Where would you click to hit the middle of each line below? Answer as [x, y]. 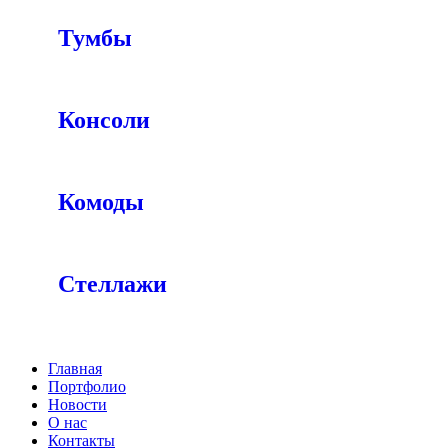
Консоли [104, 120]
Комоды [101, 202]
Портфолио [87, 386]
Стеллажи [112, 284]
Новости [77, 404]
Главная [75, 368]
